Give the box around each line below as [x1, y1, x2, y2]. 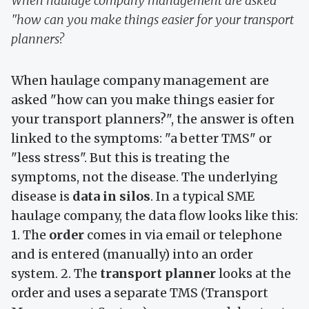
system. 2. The [11, 266, 100, 282]
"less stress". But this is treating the [11, 150, 230, 166]
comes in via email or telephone [84, 227, 282, 243]
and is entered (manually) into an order [11, 246, 253, 263]
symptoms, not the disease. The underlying [11, 169, 278, 186]
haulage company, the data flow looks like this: [11, 208, 298, 224]
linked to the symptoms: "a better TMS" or [11, 130, 272, 147]
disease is [11, 188, 72, 205]
